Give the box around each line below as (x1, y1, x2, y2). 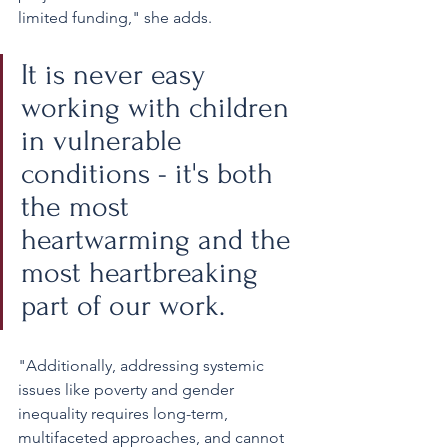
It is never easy (21, 57, 213, 91)
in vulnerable (21, 123, 190, 157)
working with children (21, 90, 297, 124)
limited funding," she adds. (18, 7, 212, 27)
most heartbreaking (21, 255, 266, 289)
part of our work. (21, 288, 233, 322)
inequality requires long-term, (18, 403, 232, 423)
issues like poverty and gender (18, 379, 238, 399)
